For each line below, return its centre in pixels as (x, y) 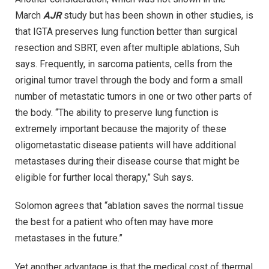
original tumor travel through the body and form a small (129, 80)
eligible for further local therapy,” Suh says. (104, 177)
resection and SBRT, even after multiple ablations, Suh (127, 47)
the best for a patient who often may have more (114, 222)
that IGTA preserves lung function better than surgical (126, 31)
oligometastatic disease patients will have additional (125, 145)
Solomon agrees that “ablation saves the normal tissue (129, 206)
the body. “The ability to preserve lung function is (117, 112)
